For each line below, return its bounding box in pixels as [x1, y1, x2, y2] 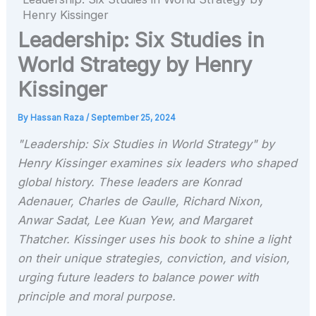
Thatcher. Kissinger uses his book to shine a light [18, 231, 291, 246]
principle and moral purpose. [18, 288, 176, 303]
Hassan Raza [30, 112, 87, 123]
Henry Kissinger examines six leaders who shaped [18, 155, 298, 170]
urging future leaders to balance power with [18, 269, 260, 284]
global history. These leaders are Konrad [18, 174, 242, 189]
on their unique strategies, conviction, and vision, [18, 250, 291, 265]
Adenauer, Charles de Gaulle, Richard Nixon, [18, 193, 264, 208]
